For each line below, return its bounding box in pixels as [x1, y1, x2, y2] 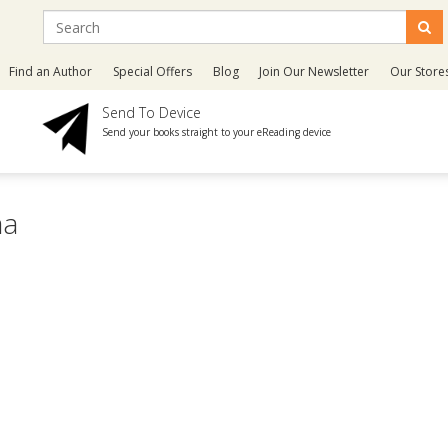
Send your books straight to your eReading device [102, 125, 332, 139]
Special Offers [113, 63, 193, 80]
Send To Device [102, 103, 202, 122]
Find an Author [9, 63, 93, 80]
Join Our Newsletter [259, 63, 370, 80]
